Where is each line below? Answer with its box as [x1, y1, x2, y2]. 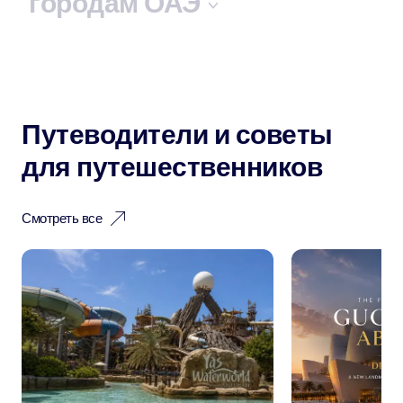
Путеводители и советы [22, 117, 333, 152]
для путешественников [22, 149, 322, 184]
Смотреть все [22, 210, 102, 228]
